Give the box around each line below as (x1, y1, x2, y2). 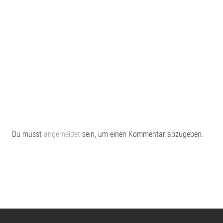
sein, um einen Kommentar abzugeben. (80, 129, 204, 139)
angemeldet (44, 129, 80, 139)
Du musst (12, 129, 44, 139)
